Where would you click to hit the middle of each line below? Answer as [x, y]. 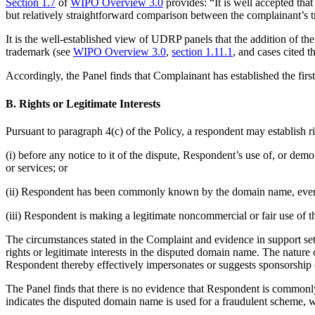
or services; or [37, 167]
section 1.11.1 [202, 52]
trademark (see [39, 52]
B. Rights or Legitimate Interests [83, 103]
